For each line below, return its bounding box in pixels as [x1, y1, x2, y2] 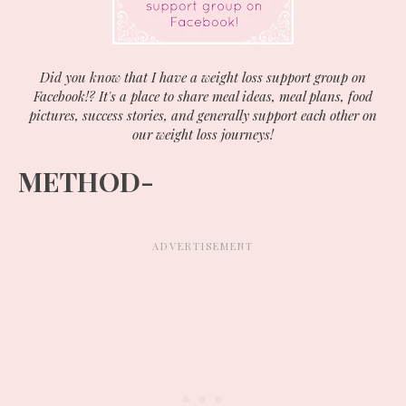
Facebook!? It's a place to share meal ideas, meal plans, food [34, 87, 372, 106]
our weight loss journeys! [132, 125, 274, 144]
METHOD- [18, 163, 160, 200]
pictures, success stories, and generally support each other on [29, 106, 377, 125]
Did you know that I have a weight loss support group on [40, 68, 366, 87]
